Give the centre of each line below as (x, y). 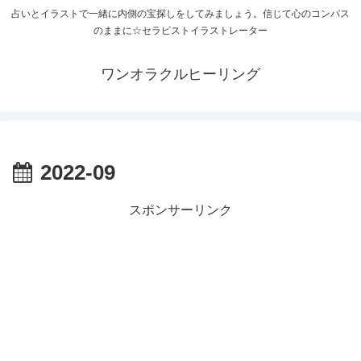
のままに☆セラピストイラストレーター (180, 31)
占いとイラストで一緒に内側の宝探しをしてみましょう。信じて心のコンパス (180, 14)
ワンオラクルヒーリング (180, 75)
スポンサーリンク (180, 210)
